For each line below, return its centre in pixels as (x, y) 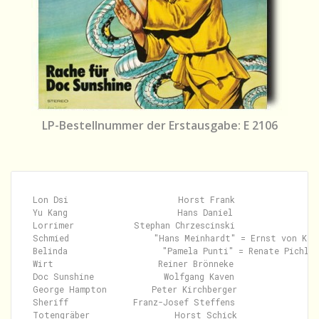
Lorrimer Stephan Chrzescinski (134, 225)
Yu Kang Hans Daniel (133, 212)
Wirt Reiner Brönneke (133, 263)
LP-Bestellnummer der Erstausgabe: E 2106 (159, 125)
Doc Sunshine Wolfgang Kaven (134, 276)
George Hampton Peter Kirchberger (135, 289)
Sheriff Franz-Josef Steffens (134, 302)
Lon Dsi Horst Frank (134, 199)
